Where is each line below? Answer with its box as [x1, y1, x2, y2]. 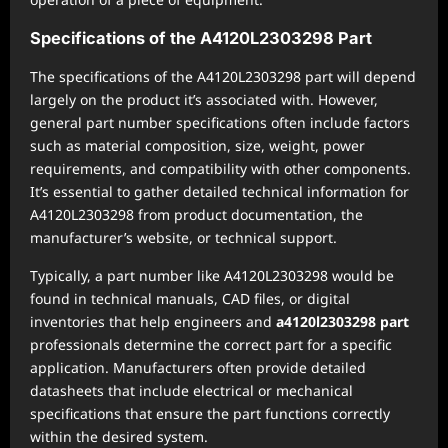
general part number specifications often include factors [30, 113, 410, 132]
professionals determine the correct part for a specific [30, 335, 392, 354]
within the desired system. [30, 427, 208, 446]
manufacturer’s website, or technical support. [30, 228, 337, 247]
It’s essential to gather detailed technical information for [30, 182, 409, 201]
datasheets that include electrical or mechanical [30, 381, 353, 400]
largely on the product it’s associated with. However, [30, 90, 378, 109]
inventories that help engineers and [30, 312, 276, 331]
